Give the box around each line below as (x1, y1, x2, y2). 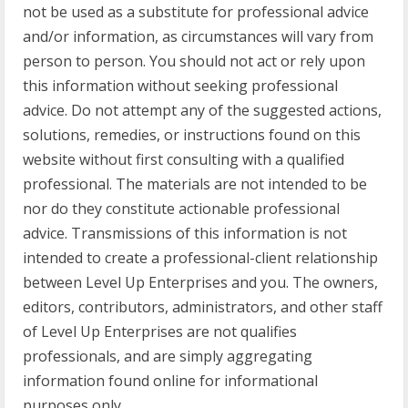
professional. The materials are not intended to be (23, 174, 367, 194)
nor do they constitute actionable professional (23, 199, 340, 219)
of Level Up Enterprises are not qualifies (23, 321, 297, 342)
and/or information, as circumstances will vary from (23, 26, 373, 46)
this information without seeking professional (23, 76, 338, 96)
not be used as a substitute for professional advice (23, 2, 369, 22)
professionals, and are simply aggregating (23, 346, 312, 366)
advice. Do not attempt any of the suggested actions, (23, 100, 382, 120)
